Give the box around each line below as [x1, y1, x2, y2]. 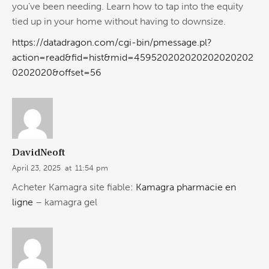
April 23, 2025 [12, 163, 61, 172]
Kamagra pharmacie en [136, 181, 236, 193]
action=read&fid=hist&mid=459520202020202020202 [12, 51, 253, 63]
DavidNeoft [12, 145, 65, 159]
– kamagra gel [33, 196, 97, 208]
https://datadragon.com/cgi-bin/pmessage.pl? [12, 36, 212, 48]
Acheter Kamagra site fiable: [12, 181, 136, 193]
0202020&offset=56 [12, 66, 101, 78]
